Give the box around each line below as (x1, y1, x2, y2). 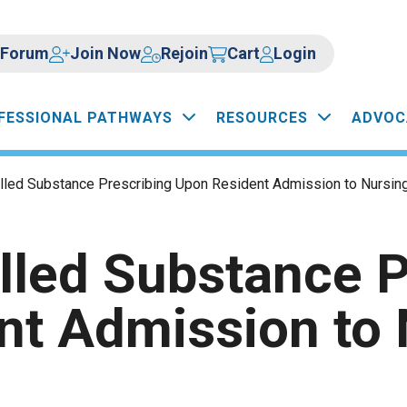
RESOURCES (216, 108, 308, 126)
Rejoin (161, 43, 209, 63)
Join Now (69, 43, 141, 63)
